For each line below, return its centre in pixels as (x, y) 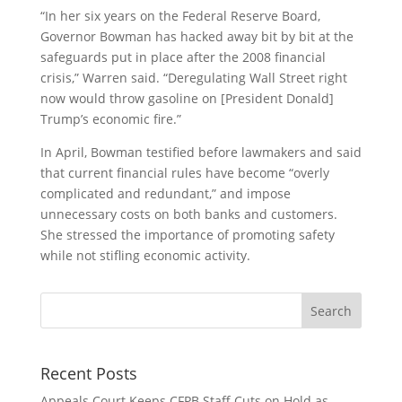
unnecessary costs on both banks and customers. (188, 214)
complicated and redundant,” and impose (165, 193)
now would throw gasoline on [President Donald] (187, 98)
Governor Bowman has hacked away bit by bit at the (197, 36)
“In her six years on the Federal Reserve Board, (180, 16)
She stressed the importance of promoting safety (187, 235)
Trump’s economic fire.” (110, 119)
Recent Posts (88, 374)
